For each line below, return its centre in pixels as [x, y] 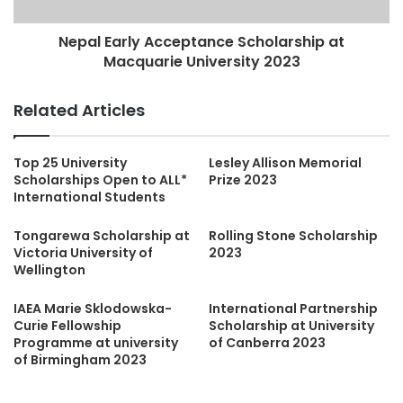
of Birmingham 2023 [80, 359]
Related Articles [79, 110]
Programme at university [96, 342]
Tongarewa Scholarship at [102, 235]
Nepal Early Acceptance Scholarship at [201, 41]
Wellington [49, 269]
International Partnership [293, 308]
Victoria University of [83, 252]
